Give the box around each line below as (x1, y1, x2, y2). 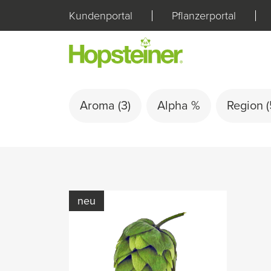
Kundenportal (69, 8, 132, 22)
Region (227, 99, 266, 113)
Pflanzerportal (172, 8, 236, 22)
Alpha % (157, 99, 200, 113)
